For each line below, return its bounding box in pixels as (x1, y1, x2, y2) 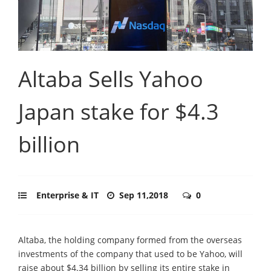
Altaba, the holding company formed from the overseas (18, 233, 242, 246)
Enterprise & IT (36, 189, 99, 201)
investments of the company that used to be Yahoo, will (18, 247, 243, 260)
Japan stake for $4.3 (18, 96, 219, 126)
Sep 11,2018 (119, 189, 171, 201)
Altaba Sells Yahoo (18, 64, 203, 94)
